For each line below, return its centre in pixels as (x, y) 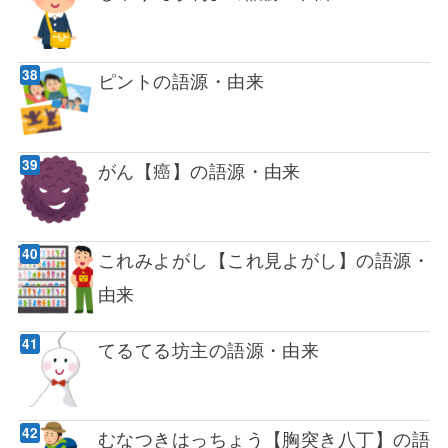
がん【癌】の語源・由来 (199, 169)
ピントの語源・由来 (180, 80)
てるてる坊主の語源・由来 (208, 348)
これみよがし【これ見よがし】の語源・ (264, 259)
